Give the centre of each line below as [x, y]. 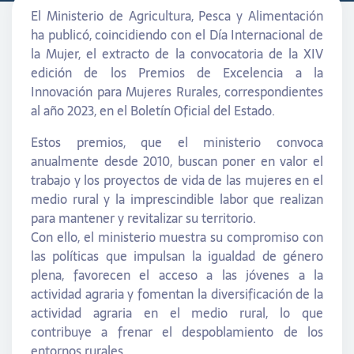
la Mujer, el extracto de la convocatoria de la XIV [177, 53]
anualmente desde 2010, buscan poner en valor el [177, 161]
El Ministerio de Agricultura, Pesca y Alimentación [177, 15]
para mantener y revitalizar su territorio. [143, 218]
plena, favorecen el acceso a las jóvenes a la [177, 275]
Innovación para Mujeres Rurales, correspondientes [177, 91]
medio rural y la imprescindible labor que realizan [177, 199]
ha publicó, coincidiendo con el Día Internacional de [177, 34]
